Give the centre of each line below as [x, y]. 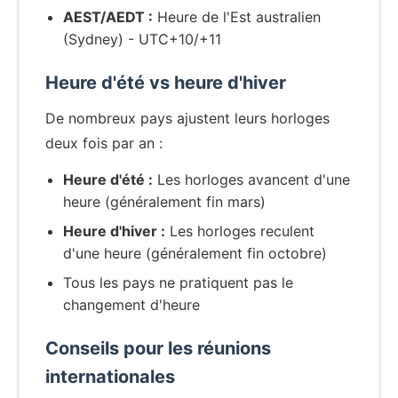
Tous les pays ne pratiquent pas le [178, 283]
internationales [110, 377]
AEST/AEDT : [108, 17]
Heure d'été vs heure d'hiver [166, 83]
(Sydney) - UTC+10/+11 [142, 40]
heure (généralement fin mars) [164, 202]
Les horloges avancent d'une [251, 180]
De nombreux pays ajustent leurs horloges [187, 119]
